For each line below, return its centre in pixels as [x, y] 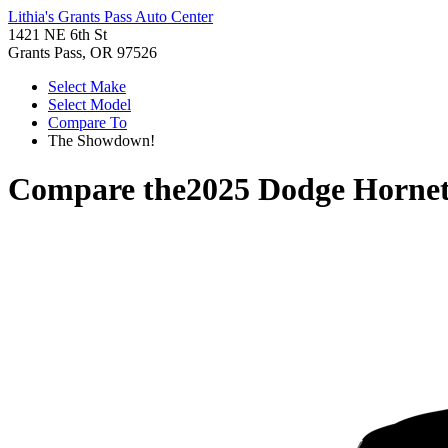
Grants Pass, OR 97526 [82, 52]
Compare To [87, 122]
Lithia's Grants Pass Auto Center [110, 16]
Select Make [87, 86]
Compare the [97, 189]
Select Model [89, 104]
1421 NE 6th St [57, 34]
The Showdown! [101, 140]
